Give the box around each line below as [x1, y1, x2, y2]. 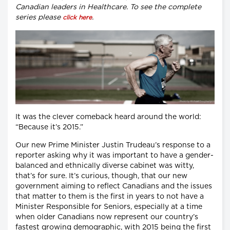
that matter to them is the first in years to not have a [15, 193, 204, 200]
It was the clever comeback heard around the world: [15, 113, 201, 121]
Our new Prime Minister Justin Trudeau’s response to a [15, 141, 210, 149]
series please [15, 13, 63, 21]
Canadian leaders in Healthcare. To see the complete [15, 3, 201, 11]
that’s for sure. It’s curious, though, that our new [15, 172, 187, 180]
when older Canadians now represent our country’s [15, 213, 198, 221]
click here [63, 14, 92, 21]
